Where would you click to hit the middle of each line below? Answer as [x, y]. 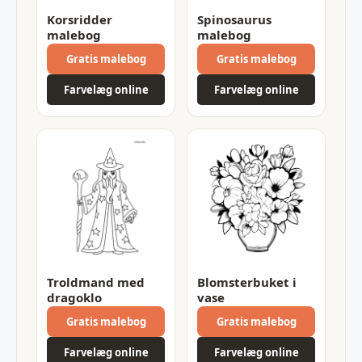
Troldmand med [96, 282]
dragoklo [74, 297]
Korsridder [80, 19]
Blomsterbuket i [247, 282]
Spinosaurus [234, 19]
